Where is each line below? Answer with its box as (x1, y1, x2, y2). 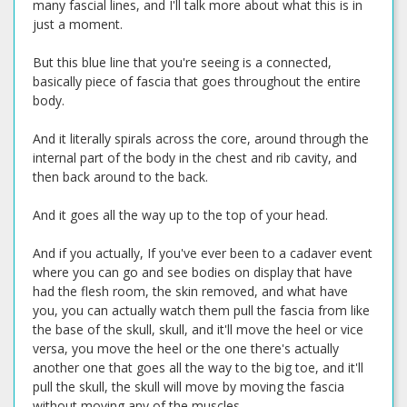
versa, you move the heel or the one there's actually (33, 340, 339, 357)
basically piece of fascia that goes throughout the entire (33, 73, 361, 90)
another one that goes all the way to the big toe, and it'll (33, 359, 363, 376)
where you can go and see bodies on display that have (33, 263, 352, 281)
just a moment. (33, 15, 123, 33)
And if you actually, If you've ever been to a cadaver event (33, 244, 372, 262)
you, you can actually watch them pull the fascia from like (33, 302, 370, 319)
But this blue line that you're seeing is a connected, (33, 54, 332, 71)
